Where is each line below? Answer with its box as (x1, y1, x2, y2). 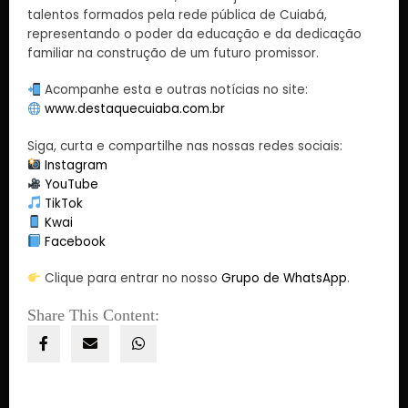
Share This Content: (27, 305, 159, 324)
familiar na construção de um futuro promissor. (27, 45, 319, 63)
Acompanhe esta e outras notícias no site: (41, 81, 309, 99)
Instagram (45, 156, 108, 174)
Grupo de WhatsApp (221, 269, 348, 287)
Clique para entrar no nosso (41, 269, 222, 287)
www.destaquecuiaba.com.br (45, 100, 226, 118)
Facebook (45, 232, 107, 250)
